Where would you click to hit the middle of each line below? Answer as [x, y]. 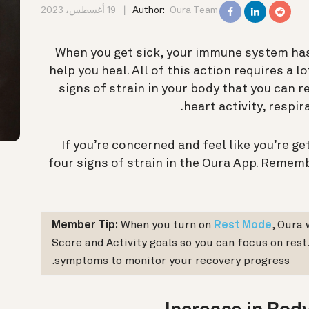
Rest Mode [243, 225]
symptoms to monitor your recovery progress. [172, 261]
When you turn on [166, 225]
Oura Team [194, 10]
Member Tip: [85, 225]
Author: [149, 10]
